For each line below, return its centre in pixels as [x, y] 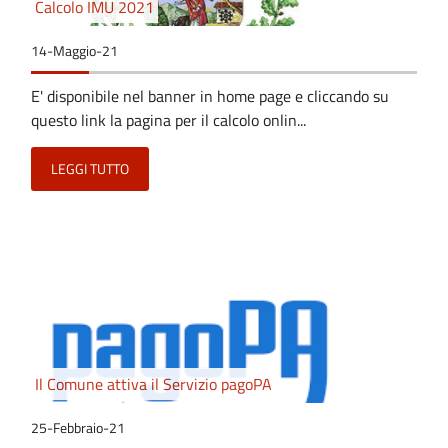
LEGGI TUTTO [90, 168]
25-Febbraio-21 [78, 427]
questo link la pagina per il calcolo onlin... [168, 119]
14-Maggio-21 [74, 50]
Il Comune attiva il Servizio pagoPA [153, 383]
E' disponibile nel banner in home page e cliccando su [210, 95]
